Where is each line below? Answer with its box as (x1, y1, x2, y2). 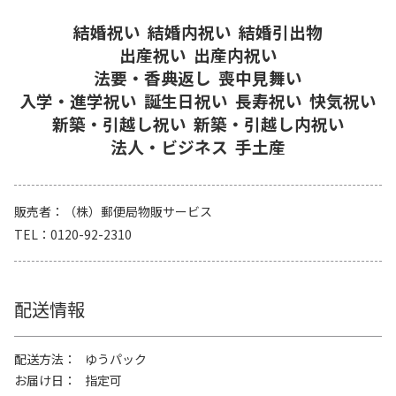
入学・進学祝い (19, 88, 137, 113)
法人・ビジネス (110, 134, 228, 159)
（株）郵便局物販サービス (64, 202, 212, 221)
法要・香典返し (94, 65, 211, 90)
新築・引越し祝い (51, 111, 187, 136)
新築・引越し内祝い (193, 111, 345, 136)
